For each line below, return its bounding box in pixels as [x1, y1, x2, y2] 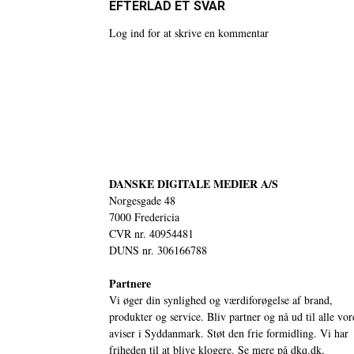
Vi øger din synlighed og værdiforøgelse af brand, [109, 292, 333, 307]
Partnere [109, 274, 151, 292]
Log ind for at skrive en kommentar [109, 24, 269, 40]
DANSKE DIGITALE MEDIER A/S [109, 175, 278, 192]
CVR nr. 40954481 [109, 225, 194, 241]
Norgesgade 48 [109, 192, 175, 208]
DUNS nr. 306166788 [109, 242, 207, 258]
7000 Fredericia [109, 209, 179, 224]
